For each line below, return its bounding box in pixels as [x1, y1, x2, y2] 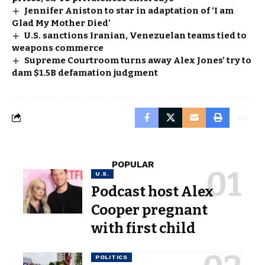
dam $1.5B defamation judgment [12, 67, 158, 78]
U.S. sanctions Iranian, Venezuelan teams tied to [24, 30, 247, 41]
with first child [91, 219, 195, 237]
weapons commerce [12, 42, 104, 53]
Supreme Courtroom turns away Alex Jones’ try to [24, 54, 252, 66]
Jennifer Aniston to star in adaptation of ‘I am [24, 5, 234, 16]
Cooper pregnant [91, 201, 208, 218]
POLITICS [95, 253, 128, 260]
